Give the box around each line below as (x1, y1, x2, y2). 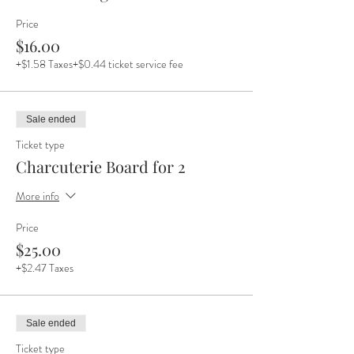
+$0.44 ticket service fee (73, 56, 183, 72)
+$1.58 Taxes (16, 56, 73, 72)
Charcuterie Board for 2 (16, 156, 186, 177)
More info (16, 187, 59, 204)
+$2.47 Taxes (16, 260, 73, 276)
